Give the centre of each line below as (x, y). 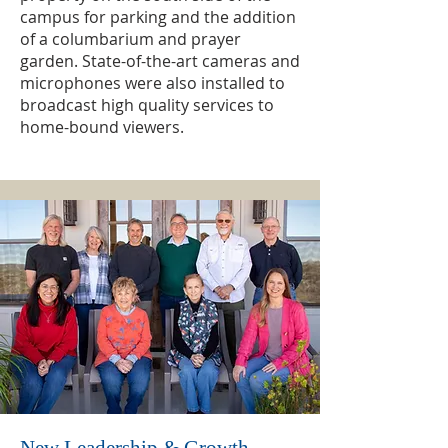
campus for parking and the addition (158, 17)
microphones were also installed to (152, 83)
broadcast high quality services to (147, 105)
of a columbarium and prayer (130, 39)
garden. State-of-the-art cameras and (160, 61)
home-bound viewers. (102, 127)
